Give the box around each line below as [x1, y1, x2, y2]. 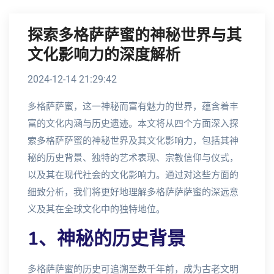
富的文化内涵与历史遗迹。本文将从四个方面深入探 [28, 118, 239, 129]
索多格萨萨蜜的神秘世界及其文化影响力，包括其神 [28, 135, 239, 146]
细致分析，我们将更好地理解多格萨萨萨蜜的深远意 [28, 187, 239, 198]
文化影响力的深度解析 [28, 45, 180, 65]
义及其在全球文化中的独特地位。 [28, 204, 165, 215]
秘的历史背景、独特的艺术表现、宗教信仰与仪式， [28, 152, 239, 163]
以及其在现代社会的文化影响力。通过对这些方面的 [28, 169, 239, 180]
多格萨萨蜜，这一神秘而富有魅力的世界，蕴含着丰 [28, 101, 239, 112]
